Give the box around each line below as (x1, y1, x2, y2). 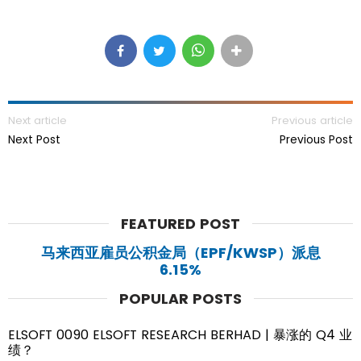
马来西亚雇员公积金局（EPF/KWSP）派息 (40, 242, 321, 263)
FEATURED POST (121, 213, 240, 234)
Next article (8, 112, 67, 128)
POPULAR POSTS (119, 288, 242, 309)
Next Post (8, 131, 60, 147)
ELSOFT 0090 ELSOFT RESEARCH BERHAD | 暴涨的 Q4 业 (8, 325, 352, 344)
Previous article (272, 112, 353, 128)
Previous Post (280, 131, 353, 147)
